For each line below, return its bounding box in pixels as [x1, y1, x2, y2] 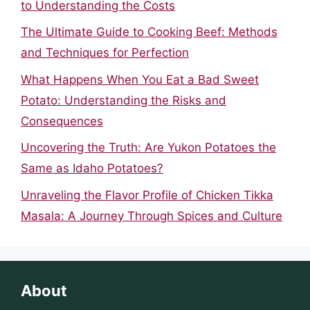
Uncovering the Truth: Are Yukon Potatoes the [21, 140, 276, 154]
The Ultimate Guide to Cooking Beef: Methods [21, 25, 277, 39]
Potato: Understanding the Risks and [21, 93, 226, 107]
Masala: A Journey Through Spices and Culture [21, 208, 282, 223]
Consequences [21, 113, 103, 128]
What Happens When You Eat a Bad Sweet [21, 72, 259, 86]
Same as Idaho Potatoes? [21, 161, 163, 175]
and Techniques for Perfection [21, 46, 189, 60]
